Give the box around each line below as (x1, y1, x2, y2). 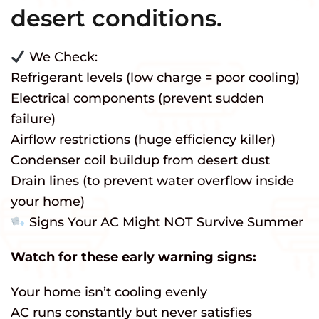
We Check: (25, 49, 98, 66)
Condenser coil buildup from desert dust (11, 152, 270, 169)
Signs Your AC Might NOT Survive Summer (25, 214, 303, 231)
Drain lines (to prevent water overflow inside (11, 173, 294, 189)
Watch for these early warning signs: (11, 249, 256, 266)
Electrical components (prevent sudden (11, 90, 264, 107)
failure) (11, 111, 56, 127)
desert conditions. (11, 4, 222, 33)
